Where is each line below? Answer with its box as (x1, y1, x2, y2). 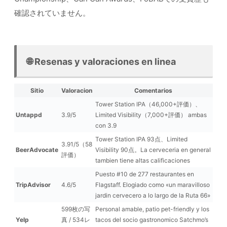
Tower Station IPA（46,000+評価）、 (95, 100, 201, 108)
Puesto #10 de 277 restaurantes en (95, 170, 194, 178)
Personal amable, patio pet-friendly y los (95, 205, 209, 213)
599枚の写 (61, 205, 90, 213)
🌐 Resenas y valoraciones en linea (27, 56, 176, 67)
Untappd (16, 110, 42, 119)
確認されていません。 (14, 8, 90, 18)
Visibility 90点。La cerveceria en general (95, 145, 211, 154)
